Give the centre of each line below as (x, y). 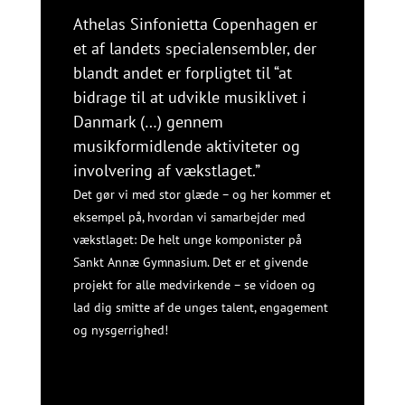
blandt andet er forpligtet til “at (182, 73)
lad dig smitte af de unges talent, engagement (200, 307)
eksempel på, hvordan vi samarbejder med (189, 217)
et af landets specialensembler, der (194, 48)
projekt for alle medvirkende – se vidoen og (194, 285)
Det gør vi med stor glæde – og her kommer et (202, 194)
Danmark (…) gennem (148, 122)
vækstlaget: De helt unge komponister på (187, 240)
